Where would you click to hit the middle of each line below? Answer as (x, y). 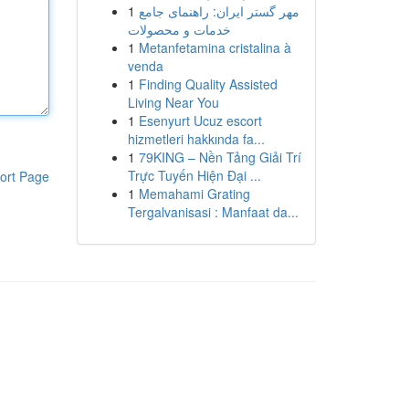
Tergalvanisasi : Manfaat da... (213, 212)
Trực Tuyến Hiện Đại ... (194, 175)
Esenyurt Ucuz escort (200, 121)
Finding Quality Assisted (208, 84)
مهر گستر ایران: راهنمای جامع (219, 11)
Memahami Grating (194, 194)
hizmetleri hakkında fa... (196, 139)
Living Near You (173, 102)
